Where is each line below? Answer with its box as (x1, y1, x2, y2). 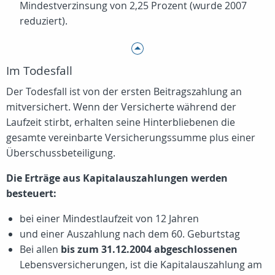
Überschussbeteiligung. (6, 146, 115, 160)
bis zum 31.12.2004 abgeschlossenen (61, 242, 238, 257)
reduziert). (20, 14, 68, 28)
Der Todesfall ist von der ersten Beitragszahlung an (6, 85, 242, 99)
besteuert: (6, 187, 56, 201)
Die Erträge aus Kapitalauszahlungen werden (6, 171, 228, 185)
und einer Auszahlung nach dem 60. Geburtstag (20, 227, 240, 241)
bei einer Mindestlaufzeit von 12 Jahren (20, 212, 199, 226)
